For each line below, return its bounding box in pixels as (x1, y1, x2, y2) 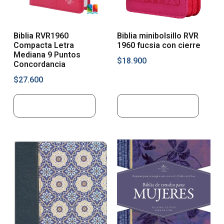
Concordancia (13, 59, 65, 69)
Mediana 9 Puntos (13, 50, 80, 60)
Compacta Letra (13, 40, 74, 50)
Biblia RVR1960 (13, 31, 68, 41)
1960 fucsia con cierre (117, 40, 200, 50)
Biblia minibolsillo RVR (117, 31, 198, 41)
